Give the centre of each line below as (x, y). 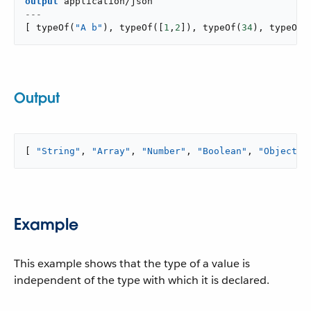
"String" (58, 151)
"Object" (280, 151)
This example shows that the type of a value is (132, 263)
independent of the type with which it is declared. (142, 280)
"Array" (111, 151)
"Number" (164, 151)
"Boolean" (222, 151)
